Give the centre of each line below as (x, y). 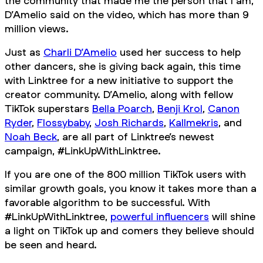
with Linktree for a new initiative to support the (119, 80)
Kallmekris (194, 123)
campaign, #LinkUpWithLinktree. (83, 151)
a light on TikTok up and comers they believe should (129, 231)
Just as (24, 52)
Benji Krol (180, 109)
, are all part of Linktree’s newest (136, 137)
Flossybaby (63, 123)
